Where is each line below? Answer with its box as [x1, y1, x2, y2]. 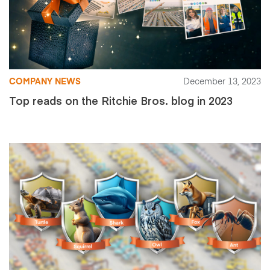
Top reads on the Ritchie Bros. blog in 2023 [9, 93, 233, 108]
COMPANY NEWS [9, 78, 81, 86]
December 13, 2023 [183, 78, 261, 86]
